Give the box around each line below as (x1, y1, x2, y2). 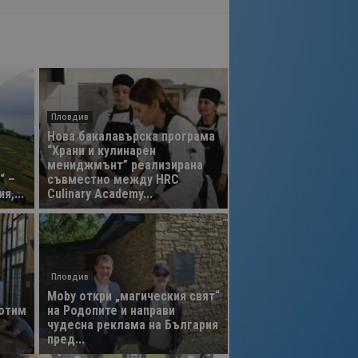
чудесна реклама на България (46, 317, 218, 332)
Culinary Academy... (46, 186, 153, 201)
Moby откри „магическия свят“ (46, 288, 220, 304)
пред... (46, 332, 85, 347)
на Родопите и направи (46, 303, 175, 318)
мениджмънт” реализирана (46, 157, 203, 173)
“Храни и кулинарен (46, 143, 156, 158)
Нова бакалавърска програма (46, 129, 215, 144)
